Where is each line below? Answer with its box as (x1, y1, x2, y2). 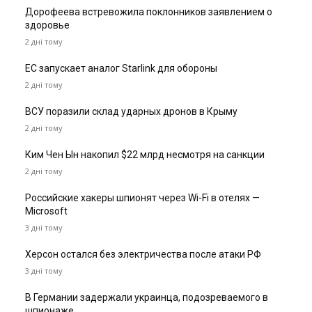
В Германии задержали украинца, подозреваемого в (25, 292, 268, 304)
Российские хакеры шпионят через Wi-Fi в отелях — (25, 192, 260, 204)
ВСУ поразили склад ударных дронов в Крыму (25, 106, 237, 118)
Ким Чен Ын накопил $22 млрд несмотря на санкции (25, 149, 265, 161)
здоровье (25, 19, 70, 31)
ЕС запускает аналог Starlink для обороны (25, 63, 217, 75)
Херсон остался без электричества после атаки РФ (25, 249, 261, 260)
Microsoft (25, 205, 68, 217)
